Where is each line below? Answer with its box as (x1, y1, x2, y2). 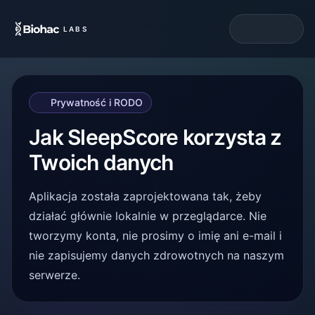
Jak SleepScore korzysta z (29, 124, 282, 150)
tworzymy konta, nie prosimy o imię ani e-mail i (29, 229, 282, 243)
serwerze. (29, 268, 80, 282)
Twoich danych (29, 150, 174, 175)
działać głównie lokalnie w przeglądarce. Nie (29, 209, 266, 223)
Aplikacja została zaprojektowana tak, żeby (29, 189, 262, 203)
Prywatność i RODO (51, 96, 143, 108)
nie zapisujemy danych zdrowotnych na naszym (29, 248, 284, 262)
